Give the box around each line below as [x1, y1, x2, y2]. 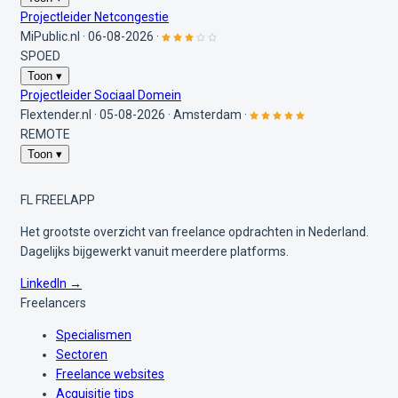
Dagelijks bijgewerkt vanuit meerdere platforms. [20, 243, 289, 259]
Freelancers [20, 295, 86, 310]
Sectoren [56, 346, 107, 362]
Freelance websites [56, 366, 164, 381]
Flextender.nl [20, 107, 92, 122]
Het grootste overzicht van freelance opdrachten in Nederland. [20, 224, 369, 239]
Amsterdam [173, 107, 242, 122]
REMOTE [20, 126, 70, 141]
